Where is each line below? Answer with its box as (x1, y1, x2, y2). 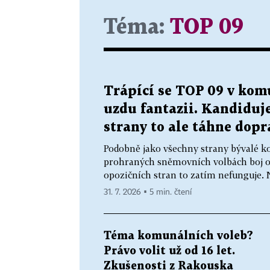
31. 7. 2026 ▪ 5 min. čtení (104, 187, 192, 196)
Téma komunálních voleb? (104, 230, 253, 241)
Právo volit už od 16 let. (104, 245, 235, 256)
